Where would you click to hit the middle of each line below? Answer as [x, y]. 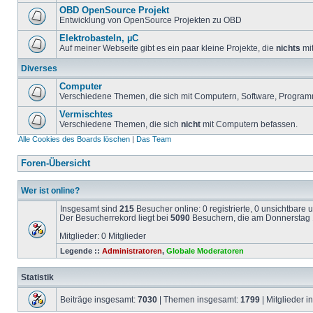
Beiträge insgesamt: [99, 299]
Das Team [154, 139]
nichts [288, 48]
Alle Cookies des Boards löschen [74, 139]
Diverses [39, 68]
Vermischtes [86, 115]
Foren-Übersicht [56, 163]
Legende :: [81, 251]
